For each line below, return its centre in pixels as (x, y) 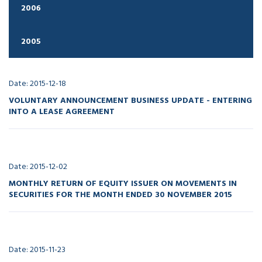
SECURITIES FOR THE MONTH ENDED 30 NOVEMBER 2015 (120, 194)
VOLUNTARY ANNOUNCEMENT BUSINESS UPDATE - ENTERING (130, 100)
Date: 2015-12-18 (37, 83)
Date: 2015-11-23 (37, 249)
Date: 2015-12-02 (38, 166)
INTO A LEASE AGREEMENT (62, 111)
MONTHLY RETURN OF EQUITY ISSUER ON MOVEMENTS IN (123, 183)
